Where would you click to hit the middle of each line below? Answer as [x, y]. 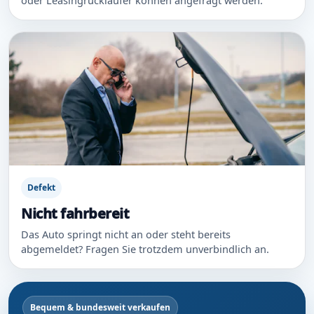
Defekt [41, 187]
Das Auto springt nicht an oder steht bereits [126, 234]
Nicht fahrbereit [75, 213]
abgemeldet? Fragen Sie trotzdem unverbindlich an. [145, 248]
